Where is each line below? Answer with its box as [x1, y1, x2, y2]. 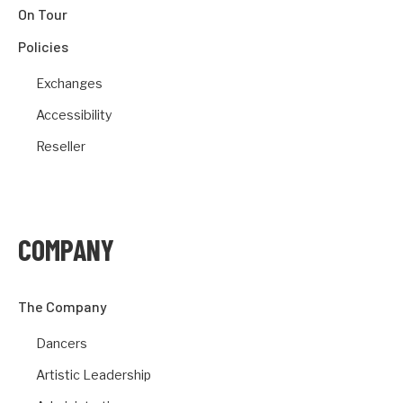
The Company [18, 298, 107, 315]
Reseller [36, 139, 85, 154]
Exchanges [36, 76, 103, 91]
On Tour [18, 5, 67, 22]
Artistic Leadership [36, 367, 151, 382]
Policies [18, 38, 68, 55]
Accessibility [36, 107, 112, 122]
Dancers [36, 336, 87, 351]
